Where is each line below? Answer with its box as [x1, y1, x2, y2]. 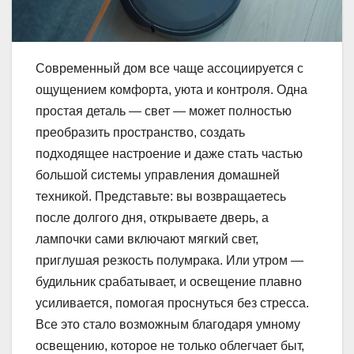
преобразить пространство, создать [36, 126, 245, 140]
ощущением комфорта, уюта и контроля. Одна [36, 83, 307, 97]
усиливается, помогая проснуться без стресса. [36, 296, 309, 311]
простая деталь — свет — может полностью [36, 104, 292, 119]
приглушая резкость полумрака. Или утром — [36, 254, 303, 268]
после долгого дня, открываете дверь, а [36, 211, 269, 225]
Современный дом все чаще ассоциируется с [36, 62, 303, 76]
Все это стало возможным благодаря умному [36, 318, 300, 332]
